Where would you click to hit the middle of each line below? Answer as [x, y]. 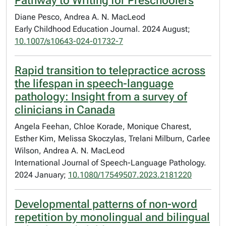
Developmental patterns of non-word [106, 204]
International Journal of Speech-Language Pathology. [110, 163]
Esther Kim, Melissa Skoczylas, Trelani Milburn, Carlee [112, 138]
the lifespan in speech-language [94, 83]
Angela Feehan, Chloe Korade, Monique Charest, [103, 126]
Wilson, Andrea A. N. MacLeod [70, 151]
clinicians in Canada [65, 110]
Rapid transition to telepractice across [110, 70]
